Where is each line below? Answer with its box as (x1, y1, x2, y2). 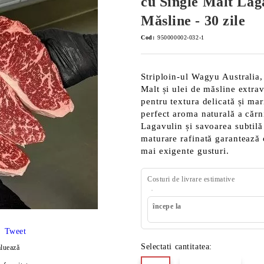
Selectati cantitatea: (141, 242, 212, 251)
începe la (153, 202, 182, 210)
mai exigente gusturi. (141, 146, 229, 156)
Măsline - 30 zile (141, 13, 246, 28)
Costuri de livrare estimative (147, 175, 235, 183)
